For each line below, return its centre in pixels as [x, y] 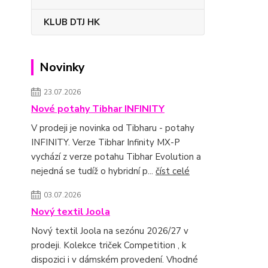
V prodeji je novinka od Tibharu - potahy [113, 128]
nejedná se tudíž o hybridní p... [93, 171]
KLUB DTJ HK [72, 22]
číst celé [173, 171]
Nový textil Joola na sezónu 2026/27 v [110, 231]
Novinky [62, 67]
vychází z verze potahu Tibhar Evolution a [116, 156]
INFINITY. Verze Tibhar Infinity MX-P [106, 142]
